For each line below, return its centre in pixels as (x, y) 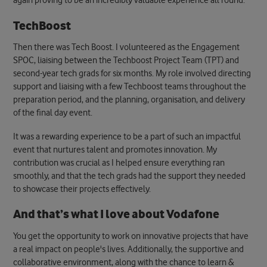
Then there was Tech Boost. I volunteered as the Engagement (127, 48)
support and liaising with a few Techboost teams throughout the (130, 87)
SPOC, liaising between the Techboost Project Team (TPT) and (126, 61)
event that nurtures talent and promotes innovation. (109, 150)
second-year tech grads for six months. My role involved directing (132, 74)
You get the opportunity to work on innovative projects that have (131, 236)
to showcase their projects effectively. (82, 189)
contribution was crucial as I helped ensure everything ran (119, 163)
